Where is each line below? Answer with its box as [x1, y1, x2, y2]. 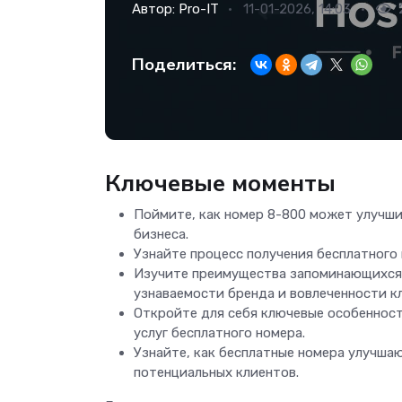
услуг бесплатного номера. [134, 324, 305, 341]
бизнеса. [134, 225, 188, 242]
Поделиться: [132, 52, 236, 76]
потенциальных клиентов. [134, 363, 299, 380]
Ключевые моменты [105, 166, 336, 199]
